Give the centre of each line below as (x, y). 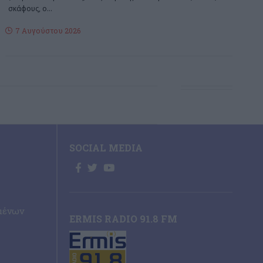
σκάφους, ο (28, 8)
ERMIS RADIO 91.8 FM (123, 219)
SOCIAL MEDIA (106, 148)
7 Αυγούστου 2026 (48, 30)
